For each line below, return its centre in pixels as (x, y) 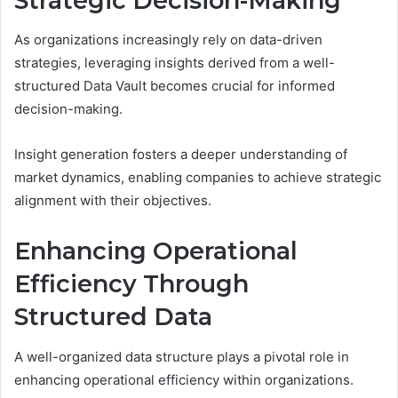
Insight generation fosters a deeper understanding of (181, 155)
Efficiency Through (131, 284)
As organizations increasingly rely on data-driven (168, 40)
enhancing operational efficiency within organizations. (184, 379)
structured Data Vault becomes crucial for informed (175, 86)
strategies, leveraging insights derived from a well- (175, 63)
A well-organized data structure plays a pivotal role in (182, 356)
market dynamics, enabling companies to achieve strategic (198, 178)
